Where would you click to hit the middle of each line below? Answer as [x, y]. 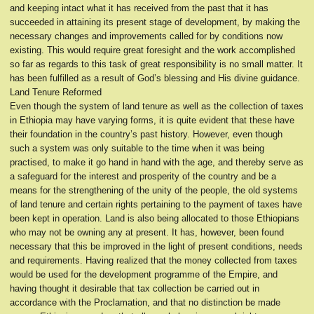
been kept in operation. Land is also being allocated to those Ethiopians [155, 218]
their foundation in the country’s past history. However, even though [146, 134]
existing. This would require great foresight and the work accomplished [152, 50]
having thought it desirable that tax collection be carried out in [135, 288]
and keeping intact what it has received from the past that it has [139, 8]
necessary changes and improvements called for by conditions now [146, 36]
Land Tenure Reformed [56, 92]
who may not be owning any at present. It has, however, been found [147, 232]
